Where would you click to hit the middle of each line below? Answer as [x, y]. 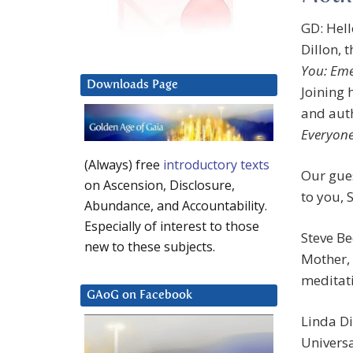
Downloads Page [132, 85]
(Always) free [124, 165]
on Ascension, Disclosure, [160, 186]
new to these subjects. [150, 247]
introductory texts [216, 165]
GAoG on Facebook [139, 295]
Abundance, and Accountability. [176, 206]
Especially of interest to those [172, 227]
